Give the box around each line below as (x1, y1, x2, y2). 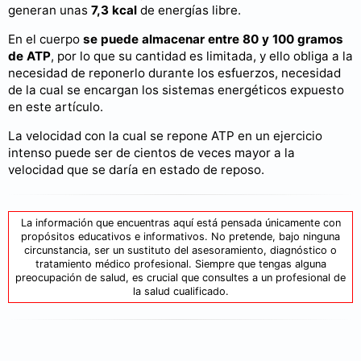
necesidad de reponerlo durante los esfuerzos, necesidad (8, 65, 341, 81)
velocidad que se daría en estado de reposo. (8, 162, 264, 178)
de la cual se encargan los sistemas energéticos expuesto (8, 82, 344, 98)
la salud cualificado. (132, 285, 229, 298)
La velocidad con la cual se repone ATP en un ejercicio (8, 128, 322, 144)
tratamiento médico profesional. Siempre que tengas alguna (35, 258, 326, 271)
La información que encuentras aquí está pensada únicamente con (20, 217, 341, 230)
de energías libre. (137, 2, 241, 18)
